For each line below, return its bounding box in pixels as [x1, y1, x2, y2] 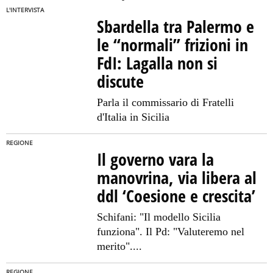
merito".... [97, 240, 143, 252]
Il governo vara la [97, 147, 214, 171]
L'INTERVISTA [6, 6, 44, 14]
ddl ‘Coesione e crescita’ [97, 184, 256, 207]
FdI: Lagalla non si [97, 51, 218, 74]
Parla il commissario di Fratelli [97, 96, 235, 108]
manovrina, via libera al [97, 166, 257, 189]
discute [97, 69, 144, 93]
